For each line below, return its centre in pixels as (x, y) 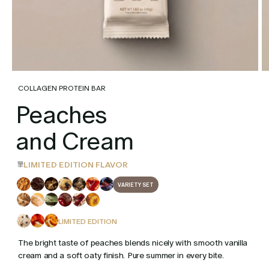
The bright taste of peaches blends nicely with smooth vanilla (133, 243)
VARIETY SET (136, 185)
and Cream (75, 141)
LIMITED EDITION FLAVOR (76, 165)
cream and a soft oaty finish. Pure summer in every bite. (121, 255)
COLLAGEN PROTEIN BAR (62, 89)
